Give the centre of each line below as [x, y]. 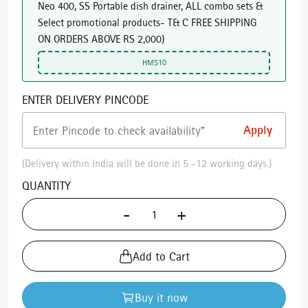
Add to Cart [161, 256]
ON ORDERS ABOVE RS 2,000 [100, 39]
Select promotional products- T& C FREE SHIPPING [147, 22]
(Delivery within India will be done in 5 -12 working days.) [147, 163]
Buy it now [161, 297]
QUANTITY [46, 185]
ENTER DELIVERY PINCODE [85, 99]
